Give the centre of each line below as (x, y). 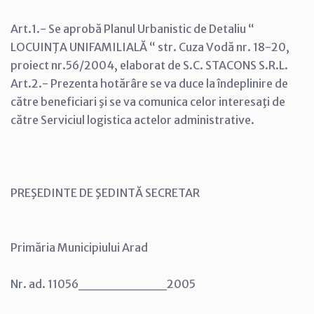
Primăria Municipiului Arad (79, 247)
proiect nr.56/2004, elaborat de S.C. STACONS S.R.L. (149, 65)
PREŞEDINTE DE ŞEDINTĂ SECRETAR (105, 192)
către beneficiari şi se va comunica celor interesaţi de (148, 101)
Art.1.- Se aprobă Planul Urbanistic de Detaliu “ (132, 28)
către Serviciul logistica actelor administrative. (132, 120)
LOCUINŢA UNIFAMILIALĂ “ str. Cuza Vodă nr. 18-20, (150, 47)
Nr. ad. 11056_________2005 (103, 284)
